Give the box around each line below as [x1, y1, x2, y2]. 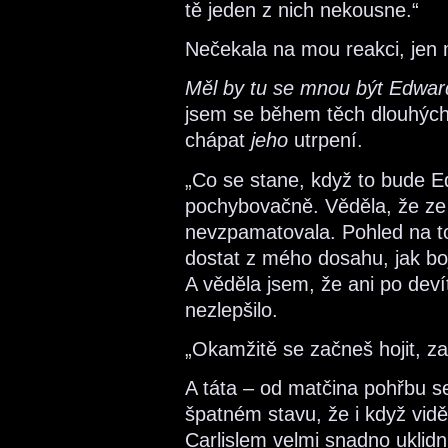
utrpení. [288, 129, 363, 152]
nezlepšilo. [185, 298, 278, 321]
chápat [185, 129, 251, 152]
